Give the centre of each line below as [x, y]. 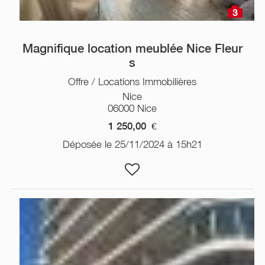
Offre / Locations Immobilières [132, 81]
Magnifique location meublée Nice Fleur [132, 48]
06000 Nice [132, 108]
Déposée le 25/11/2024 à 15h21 [132, 144]
